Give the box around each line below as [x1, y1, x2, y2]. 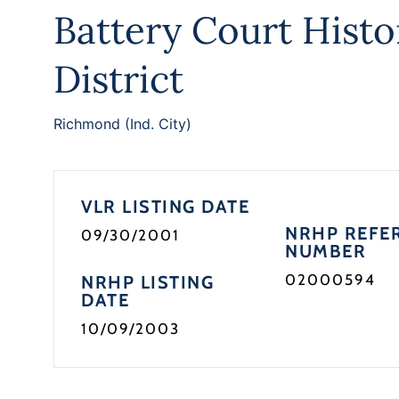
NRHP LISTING [81, 272, 214, 293]
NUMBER [285, 240, 367, 262]
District [53, 55, 183, 103]
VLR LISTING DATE [81, 196, 249, 217]
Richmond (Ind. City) [53, 115, 191, 133]
